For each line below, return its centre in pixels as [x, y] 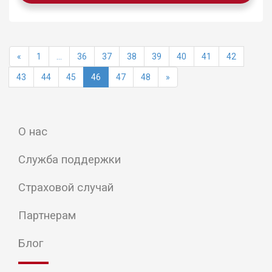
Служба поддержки [70, 160]
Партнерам [47, 216]
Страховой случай [66, 188]
